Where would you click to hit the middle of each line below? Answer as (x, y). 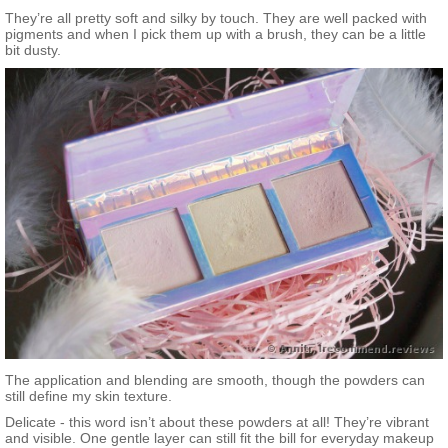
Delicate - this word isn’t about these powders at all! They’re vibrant (217, 422)
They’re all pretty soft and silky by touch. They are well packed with (216, 18)
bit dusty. (33, 50)
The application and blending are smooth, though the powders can (215, 380)
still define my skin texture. (88, 396)
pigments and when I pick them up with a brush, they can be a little (215, 34)
